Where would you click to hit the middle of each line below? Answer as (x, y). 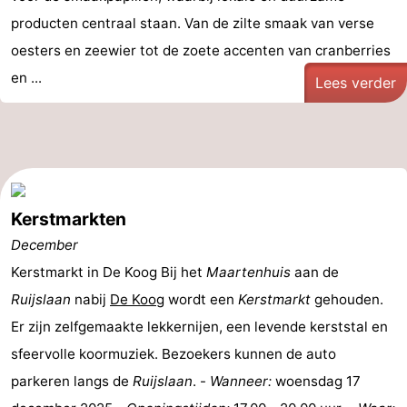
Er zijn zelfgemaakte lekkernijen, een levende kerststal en (199, 327)
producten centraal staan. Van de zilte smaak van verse (193, 23)
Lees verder (356, 83)
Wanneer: (241, 381)
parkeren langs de (72, 381)
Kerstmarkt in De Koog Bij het (109, 272)
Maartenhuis (248, 272)
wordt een (201, 299)
